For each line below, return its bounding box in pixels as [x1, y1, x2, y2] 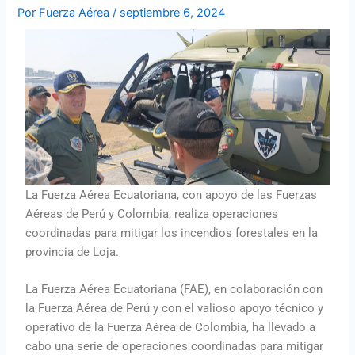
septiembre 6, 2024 [120, 5, 226, 20]
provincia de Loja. [25, 244, 120, 259]
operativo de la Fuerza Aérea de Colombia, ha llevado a [25, 320, 316, 335]
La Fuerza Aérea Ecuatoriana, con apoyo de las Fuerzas [25, 187, 318, 202]
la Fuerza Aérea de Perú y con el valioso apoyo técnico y [25, 301, 324, 316]
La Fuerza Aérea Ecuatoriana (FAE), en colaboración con [25, 282, 323, 297]
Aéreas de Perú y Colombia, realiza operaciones [25, 206, 279, 221]
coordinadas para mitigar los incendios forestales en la [25, 225, 319, 240]
